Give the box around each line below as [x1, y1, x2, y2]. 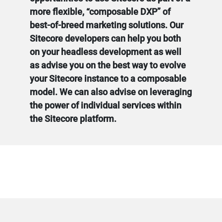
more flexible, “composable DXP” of [30, 6, 170, 17]
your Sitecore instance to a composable [30, 73, 186, 84]
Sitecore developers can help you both [30, 33, 181, 44]
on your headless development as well [30, 47, 181, 57]
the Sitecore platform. [30, 113, 116, 124]
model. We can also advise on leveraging [30, 87, 192, 97]
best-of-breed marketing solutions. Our [30, 20, 183, 30]
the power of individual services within [30, 100, 181, 111]
